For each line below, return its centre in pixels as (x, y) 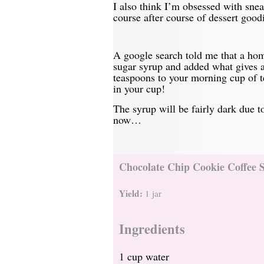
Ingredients (152, 229)
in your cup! (139, 88)
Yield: (132, 194)
